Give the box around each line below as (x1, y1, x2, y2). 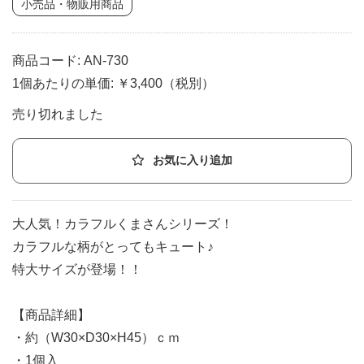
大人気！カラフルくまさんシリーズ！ (12, 216, 233, 231)
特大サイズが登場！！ (12, 262, 142, 276)
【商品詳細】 (12, 307, 90, 322)
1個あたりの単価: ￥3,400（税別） (12, 76, 214, 90)
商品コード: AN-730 (12, 53, 128, 67)
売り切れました (12, 106, 103, 121)
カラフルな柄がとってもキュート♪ (12, 239, 214, 253)
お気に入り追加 (153, 154, 232, 167)
